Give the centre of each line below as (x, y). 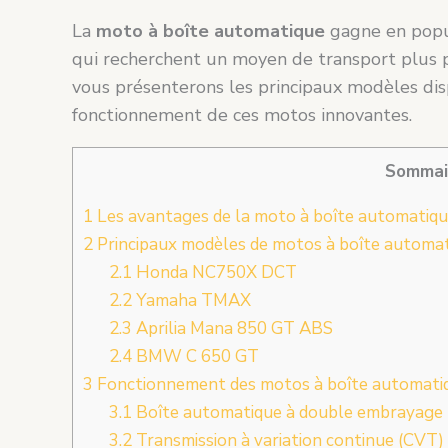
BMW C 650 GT (195, 357)
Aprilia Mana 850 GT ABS (232, 329)
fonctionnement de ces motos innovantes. (242, 115)
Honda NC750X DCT (214, 273)
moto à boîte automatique (210, 31)
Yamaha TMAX (191, 301)
